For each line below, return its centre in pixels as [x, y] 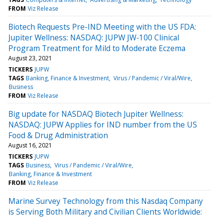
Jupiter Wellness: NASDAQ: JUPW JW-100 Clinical [94, 37]
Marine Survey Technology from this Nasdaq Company [106, 201]
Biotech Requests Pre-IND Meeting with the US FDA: [102, 27]
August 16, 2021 [30, 145]
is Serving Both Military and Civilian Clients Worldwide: [105, 211]
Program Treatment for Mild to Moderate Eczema [97, 48]
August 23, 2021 [30, 58]
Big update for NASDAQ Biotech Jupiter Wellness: [96, 114]
